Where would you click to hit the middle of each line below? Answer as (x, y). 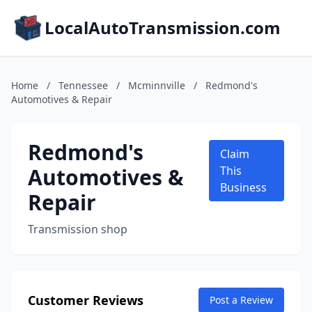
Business (243, 187)
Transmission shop (78, 229)
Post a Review (241, 300)
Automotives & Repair (62, 99)
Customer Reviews (86, 300)
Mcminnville (157, 85)
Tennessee (83, 85)
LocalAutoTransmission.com (163, 28)
